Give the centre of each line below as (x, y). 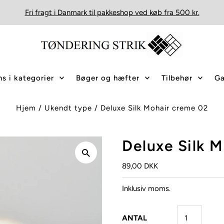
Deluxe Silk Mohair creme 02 (154, 108)
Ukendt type (69, 108)
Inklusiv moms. (146, 188)
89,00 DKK (140, 166)
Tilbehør (177, 78)
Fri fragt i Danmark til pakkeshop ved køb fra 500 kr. (112, 12)
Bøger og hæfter (108, 78)
